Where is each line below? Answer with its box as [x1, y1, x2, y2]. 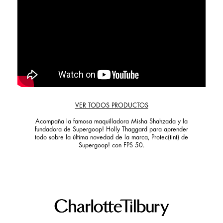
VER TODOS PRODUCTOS [75, 103, 148, 110]
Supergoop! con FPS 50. [79, 142, 144, 150]
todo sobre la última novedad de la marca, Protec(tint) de [35, 134, 188, 142]
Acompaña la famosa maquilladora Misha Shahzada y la [35, 118, 188, 126]
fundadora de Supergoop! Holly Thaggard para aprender [35, 126, 188, 134]
